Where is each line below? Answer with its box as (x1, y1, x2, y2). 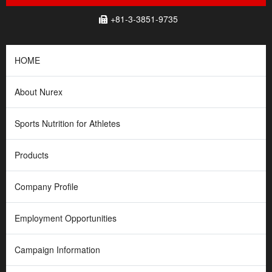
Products (15, 149, 49, 161)
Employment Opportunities (15, 212, 117, 225)
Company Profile (15, 180, 78, 193)
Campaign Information (15, 243, 100, 256)
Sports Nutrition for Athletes (15, 117, 120, 130)
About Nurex (15, 86, 63, 98)
